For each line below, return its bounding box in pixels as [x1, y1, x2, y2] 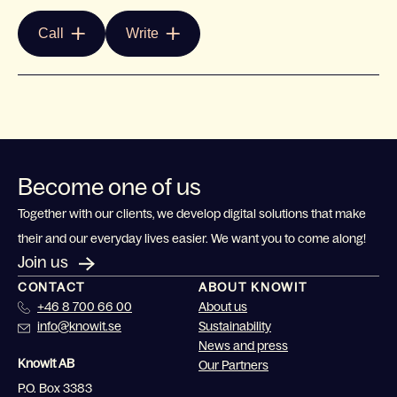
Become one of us [18, 173, 201, 199]
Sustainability [198, 318, 271, 333]
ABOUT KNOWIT [198, 279, 307, 294]
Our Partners [198, 357, 269, 372]
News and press [198, 338, 288, 353]
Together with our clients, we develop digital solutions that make [18, 206, 366, 221]
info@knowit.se [37, 318, 121, 333]
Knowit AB [18, 355, 74, 370]
